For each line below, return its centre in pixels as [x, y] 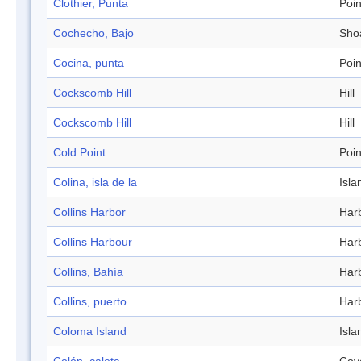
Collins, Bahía [88, 272]
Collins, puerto [90, 302]
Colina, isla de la [95, 183]
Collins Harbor [89, 212]
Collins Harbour [93, 242]
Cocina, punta [89, 63]
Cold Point [79, 153]
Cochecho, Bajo [93, 33]
